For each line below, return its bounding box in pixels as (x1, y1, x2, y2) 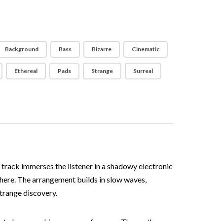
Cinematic (131, 45, 159, 53)
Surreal (133, 67, 153, 75)
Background (4, 45, 38, 53)
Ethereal (14, 67, 37, 75)
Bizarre (91, 45, 111, 53)
